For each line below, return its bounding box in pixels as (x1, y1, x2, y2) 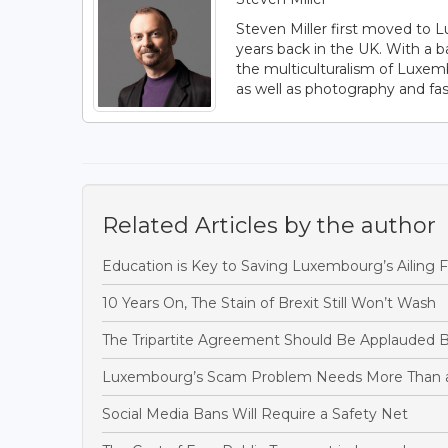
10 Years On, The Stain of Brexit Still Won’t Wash (102, 294, 436, 313)
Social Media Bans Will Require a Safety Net (102, 405, 408, 424)
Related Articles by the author (102, 212, 436, 240)
